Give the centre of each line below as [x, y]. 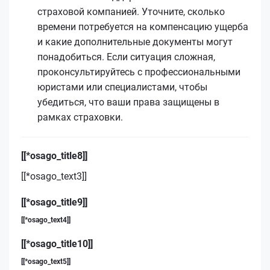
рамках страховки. [80, 117]
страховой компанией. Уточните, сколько [131, 11]
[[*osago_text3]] [54, 176]
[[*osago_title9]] [54, 202]
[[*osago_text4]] [46, 220]
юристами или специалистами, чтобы [122, 87]
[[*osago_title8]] [54, 155]
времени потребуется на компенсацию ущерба [143, 27]
